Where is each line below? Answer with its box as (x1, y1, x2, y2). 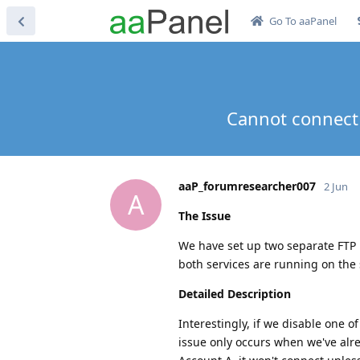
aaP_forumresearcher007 (178, 178, 316, 194)
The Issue (178, 207, 231, 223)
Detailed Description (178, 285, 291, 301)
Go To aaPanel (268, 14, 337, 28)
